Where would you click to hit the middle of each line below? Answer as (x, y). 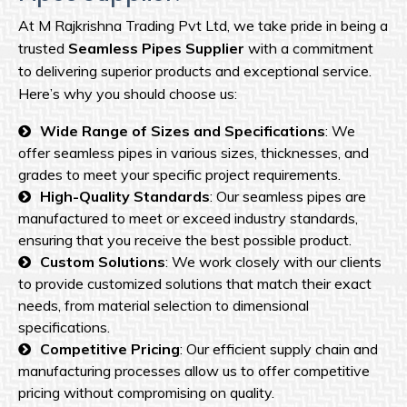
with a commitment (309, 49)
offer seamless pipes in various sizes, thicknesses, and (194, 153)
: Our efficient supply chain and (279, 349)
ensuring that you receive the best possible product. (185, 240)
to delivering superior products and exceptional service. (195, 71)
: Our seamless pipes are (288, 197)
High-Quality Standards (125, 197)
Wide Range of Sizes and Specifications (183, 131)
